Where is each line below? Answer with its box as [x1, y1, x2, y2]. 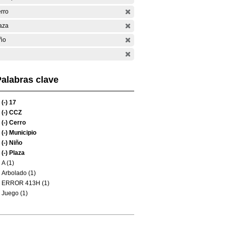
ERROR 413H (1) [2, 180, 49, 187]
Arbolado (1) [2, 169, 36, 177]
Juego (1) [2, 190, 28, 197]
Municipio [8, 129, 36, 136]
